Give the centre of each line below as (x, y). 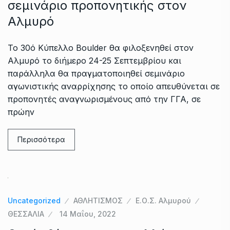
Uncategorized (34, 200)
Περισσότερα (41, 139)
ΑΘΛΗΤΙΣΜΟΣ (98, 200)
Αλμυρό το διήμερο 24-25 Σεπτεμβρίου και (94, 60)
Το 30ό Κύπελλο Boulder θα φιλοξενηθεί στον (101, 47)
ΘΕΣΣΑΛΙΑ (26, 214)
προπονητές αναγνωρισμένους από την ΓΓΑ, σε (104, 99)
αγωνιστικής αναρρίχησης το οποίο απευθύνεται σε (114, 86)
